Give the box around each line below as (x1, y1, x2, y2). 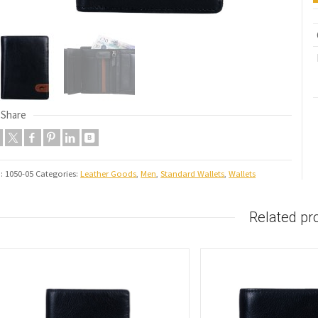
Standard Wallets (160, 168, 225, 180)
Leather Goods (80, 168, 137, 180)
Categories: (35, 168, 81, 180)
